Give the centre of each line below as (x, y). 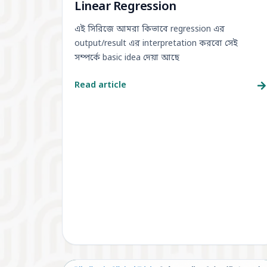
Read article (100, 86)
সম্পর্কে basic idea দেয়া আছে (127, 58)
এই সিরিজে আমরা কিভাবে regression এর (150, 30)
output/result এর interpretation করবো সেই (156, 44)
